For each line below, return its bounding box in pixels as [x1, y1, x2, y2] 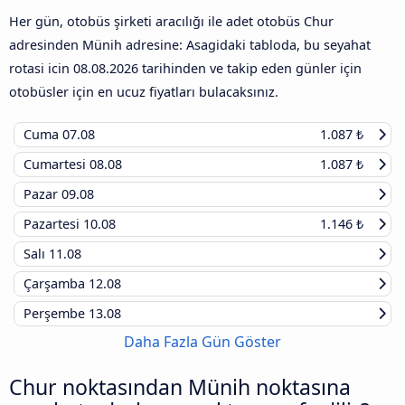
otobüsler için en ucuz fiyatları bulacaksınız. [9, 82, 278, 100]
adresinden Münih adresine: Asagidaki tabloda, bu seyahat [9, 35, 371, 53]
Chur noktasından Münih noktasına [9, 372, 351, 401]
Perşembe [24, 304, 89, 322]
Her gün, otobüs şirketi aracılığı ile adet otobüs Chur [9, 12, 334, 30]
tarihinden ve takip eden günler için [138, 59, 362, 77]
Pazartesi [24, 214, 83, 232]
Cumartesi [24, 155, 89, 173]
